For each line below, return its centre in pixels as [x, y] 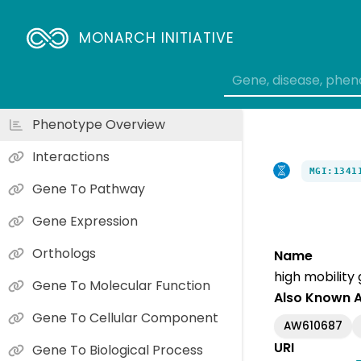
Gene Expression [85, 221]
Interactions [71, 157]
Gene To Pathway [89, 189]
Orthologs [64, 253]
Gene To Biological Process [118, 350]
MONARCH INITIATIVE [157, 38]
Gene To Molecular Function [121, 286]
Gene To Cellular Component [125, 318]
